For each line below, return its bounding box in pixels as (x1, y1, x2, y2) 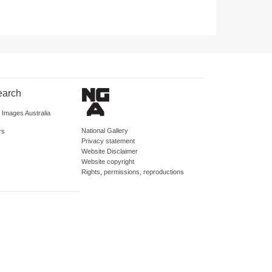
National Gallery (81, 127, 128, 134)
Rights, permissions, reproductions (81, 168, 184, 175)
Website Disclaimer (81, 148, 138, 155)
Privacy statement (81, 137, 135, 144)
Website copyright (81, 158, 134, 165)
